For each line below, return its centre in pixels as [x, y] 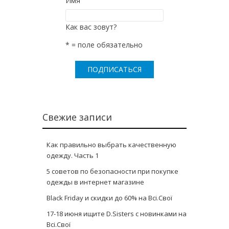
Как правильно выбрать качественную [111, 144]
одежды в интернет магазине [95, 182]
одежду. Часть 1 [73, 155]
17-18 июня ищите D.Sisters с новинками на [117, 213]
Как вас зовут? [91, 27]
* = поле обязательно [104, 44]
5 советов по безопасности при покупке [112, 171]
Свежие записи [77, 117]
